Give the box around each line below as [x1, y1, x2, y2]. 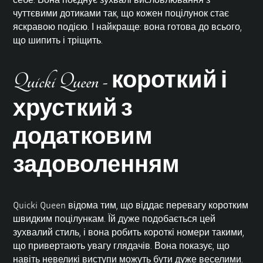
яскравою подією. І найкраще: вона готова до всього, [13, 20, 242, 32]
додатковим [13, 125, 153, 151]
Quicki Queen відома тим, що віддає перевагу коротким [13, 199, 249, 211]
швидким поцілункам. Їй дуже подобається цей [13, 213, 216, 225]
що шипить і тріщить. [13, 33, 103, 46]
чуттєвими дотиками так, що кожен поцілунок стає [13, 6, 230, 19]
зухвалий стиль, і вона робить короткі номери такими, [13, 226, 245, 238]
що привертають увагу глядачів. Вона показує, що [13, 240, 230, 252]
